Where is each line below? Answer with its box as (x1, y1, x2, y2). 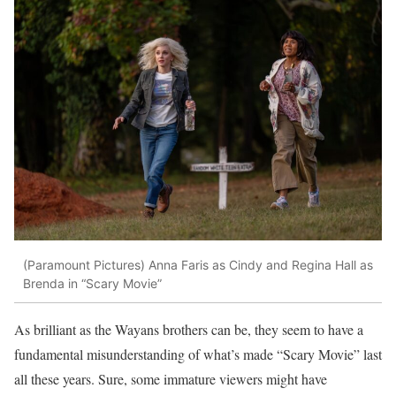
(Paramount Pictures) (23, 257, 145, 273)
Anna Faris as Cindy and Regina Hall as (145, 257, 373, 273)
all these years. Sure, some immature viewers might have (14, 369, 327, 388)
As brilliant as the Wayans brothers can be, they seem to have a (14, 319, 363, 339)
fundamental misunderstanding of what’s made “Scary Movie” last (14, 344, 382, 363)
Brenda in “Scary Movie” (23, 276, 162, 292)
